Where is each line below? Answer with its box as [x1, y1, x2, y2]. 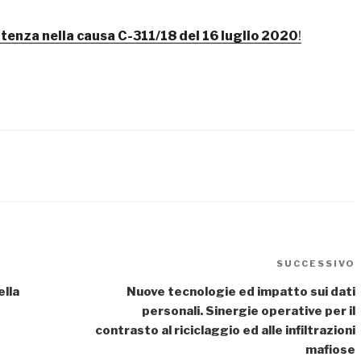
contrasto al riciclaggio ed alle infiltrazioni [94, 323, 355, 338]
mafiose [305, 342, 355, 358]
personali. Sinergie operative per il [141, 304, 355, 319]
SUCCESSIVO [276, 258, 355, 270]
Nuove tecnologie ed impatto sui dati [126, 284, 355, 300]
